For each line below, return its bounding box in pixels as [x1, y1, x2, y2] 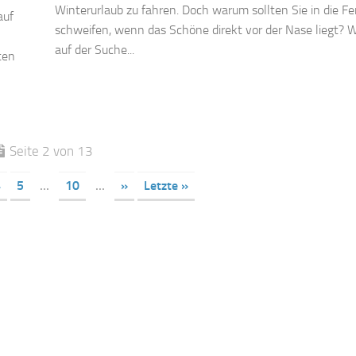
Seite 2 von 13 [10, 143, 93, 160]
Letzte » [143, 178, 188, 194]
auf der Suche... [55, 42, 134, 58]
